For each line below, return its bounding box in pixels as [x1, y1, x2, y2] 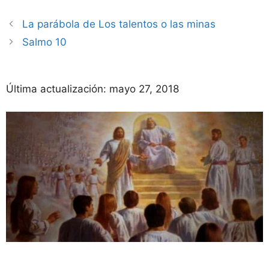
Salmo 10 [22, 36, 67, 49]
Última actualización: [6, 82, 109, 95]
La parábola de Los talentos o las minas [22, 18, 216, 31]
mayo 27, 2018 [109, 82, 179, 95]
